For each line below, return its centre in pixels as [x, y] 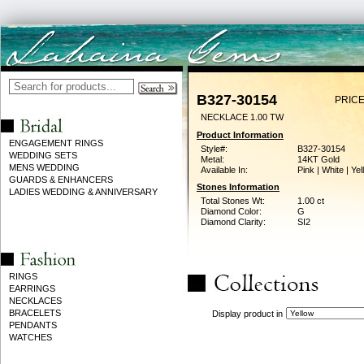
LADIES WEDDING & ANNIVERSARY [83, 192]
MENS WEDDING [44, 167]
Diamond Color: [231, 211]
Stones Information [238, 187]
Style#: [214, 149]
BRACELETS [35, 313]
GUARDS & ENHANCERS [61, 180]
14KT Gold [318, 159]
